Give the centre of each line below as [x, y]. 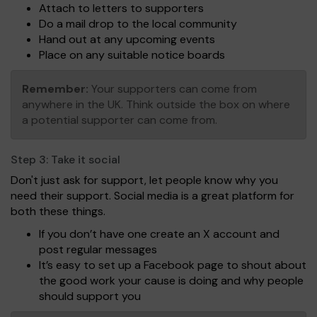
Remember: [55, 89]
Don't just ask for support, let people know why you [144, 180]
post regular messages [98, 250]
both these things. [58, 212]
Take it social [86, 160]
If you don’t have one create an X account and [159, 234]
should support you [90, 296]
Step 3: [31, 160]
